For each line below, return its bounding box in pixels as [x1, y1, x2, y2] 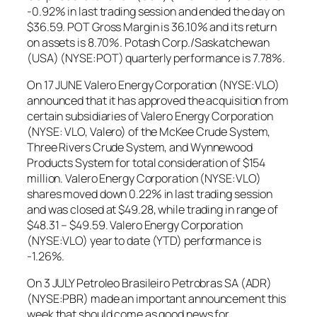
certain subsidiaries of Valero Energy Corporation [27, 108, 274, 124]
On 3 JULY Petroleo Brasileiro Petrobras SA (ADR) [27, 275, 272, 292]
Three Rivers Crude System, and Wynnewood [27, 139, 253, 155]
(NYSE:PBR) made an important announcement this [27, 291, 287, 307]
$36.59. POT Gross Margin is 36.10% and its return [27, 18, 277, 35]
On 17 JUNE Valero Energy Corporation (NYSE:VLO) [27, 76, 280, 93]
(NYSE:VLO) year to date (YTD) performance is [27, 232, 261, 248]
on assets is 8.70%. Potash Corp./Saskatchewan [27, 34, 270, 50]
